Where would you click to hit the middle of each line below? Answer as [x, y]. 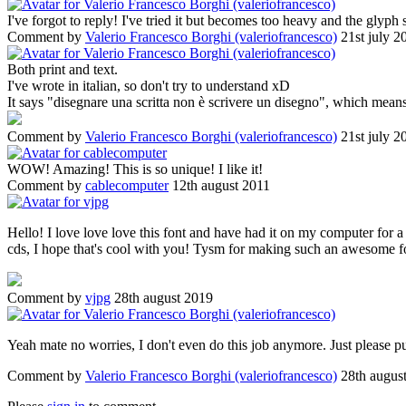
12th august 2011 [221, 185]
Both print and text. [63, 69]
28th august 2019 [164, 297]
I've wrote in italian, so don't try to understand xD [149, 85]
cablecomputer [127, 185]
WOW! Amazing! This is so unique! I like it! [135, 169]
